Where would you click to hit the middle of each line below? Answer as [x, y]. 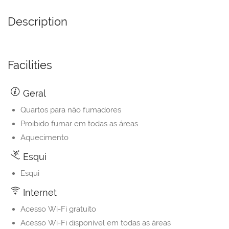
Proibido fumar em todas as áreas [79, 124]
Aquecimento [44, 138]
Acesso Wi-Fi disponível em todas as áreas [96, 223]
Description [38, 22]
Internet [39, 193]
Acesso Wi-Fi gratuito [58, 209]
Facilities [30, 65]
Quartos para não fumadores [71, 110]
